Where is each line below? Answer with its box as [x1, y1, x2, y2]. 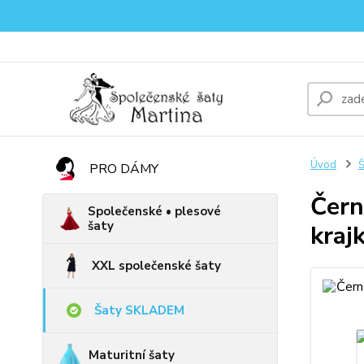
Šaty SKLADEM [94, 302, 184, 318]
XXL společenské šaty [92, 258, 221, 274]
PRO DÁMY [89, 160, 158, 178]
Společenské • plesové [87, 203, 221, 219]
